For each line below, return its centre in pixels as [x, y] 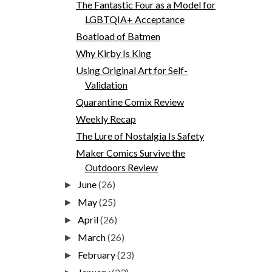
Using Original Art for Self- [131, 70]
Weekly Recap [106, 118]
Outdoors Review [121, 167]
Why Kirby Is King [113, 53]
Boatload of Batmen [118, 36]
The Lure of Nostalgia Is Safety [140, 135]
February [98, 254]
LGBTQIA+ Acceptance [134, 19]
